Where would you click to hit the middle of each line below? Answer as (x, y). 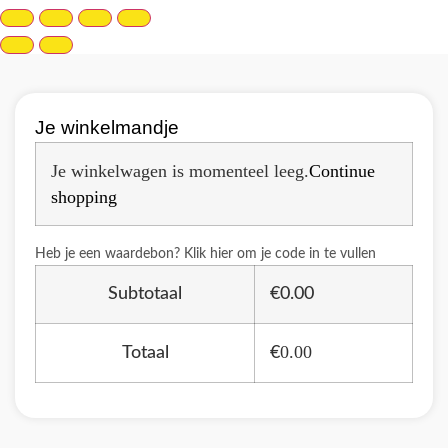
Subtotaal (145, 294)
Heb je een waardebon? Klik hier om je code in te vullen (205, 254)
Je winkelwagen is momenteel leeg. (180, 171)
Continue (342, 171)
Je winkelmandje (107, 127)
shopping (84, 197)
